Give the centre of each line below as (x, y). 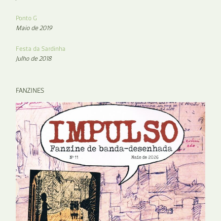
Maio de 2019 (34, 28)
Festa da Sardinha (41, 49)
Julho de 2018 (34, 59)
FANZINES (30, 91)
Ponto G (26, 18)
